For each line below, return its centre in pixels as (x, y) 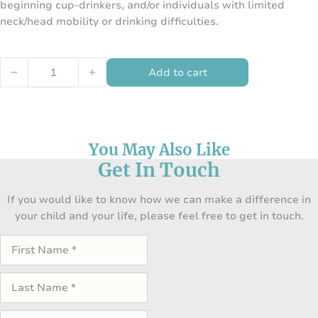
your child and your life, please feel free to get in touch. (159, 216)
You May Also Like (159, 150)
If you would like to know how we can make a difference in (159, 200)
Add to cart (177, 73)
